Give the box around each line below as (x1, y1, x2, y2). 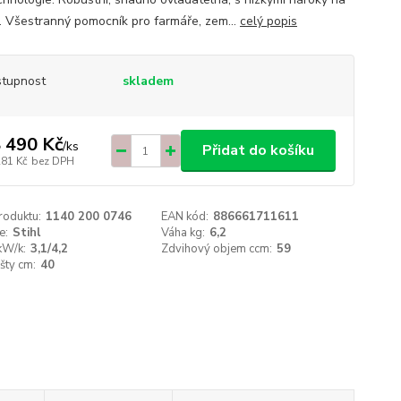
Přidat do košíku (201, 141, 314, 160)
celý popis (239, 13, 297, 30)
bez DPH (30, 153, 74, 168)
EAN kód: (161, 209, 209, 225)
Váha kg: (161, 225, 206, 241)
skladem (122, 73, 174, 90)
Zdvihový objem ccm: (161, 241, 273, 257)
